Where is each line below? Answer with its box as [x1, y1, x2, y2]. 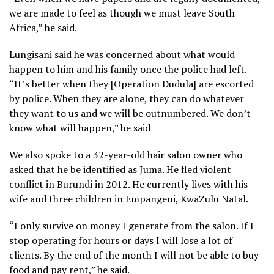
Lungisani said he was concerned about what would [9, 48, 235, 62]
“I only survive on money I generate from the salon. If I [9, 219, 254, 233]
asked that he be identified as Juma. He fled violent [9, 163, 231, 177]
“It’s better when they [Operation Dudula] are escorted [9, 77, 254, 91]
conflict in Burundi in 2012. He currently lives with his [9, 177, 248, 191]
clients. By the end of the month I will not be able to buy [9, 248, 259, 262]
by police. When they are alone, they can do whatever [9, 92, 244, 106]
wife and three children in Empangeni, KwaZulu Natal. [9, 192, 248, 206]
